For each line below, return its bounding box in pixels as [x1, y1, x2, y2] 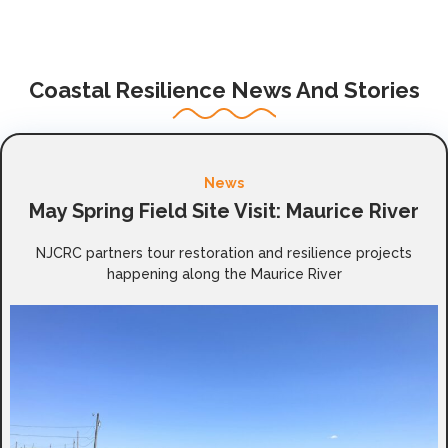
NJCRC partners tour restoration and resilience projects [36, 245, 412, 261]
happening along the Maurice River [106, 266, 342, 282]
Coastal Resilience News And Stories [28, 77, 420, 103]
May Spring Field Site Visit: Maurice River [29, 199, 419, 223]
